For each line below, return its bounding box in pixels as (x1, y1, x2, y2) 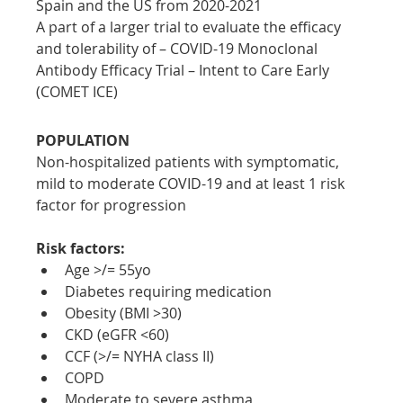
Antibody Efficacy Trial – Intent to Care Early (36, 59, 334, 80)
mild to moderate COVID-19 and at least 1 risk (36, 173, 349, 193)
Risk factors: (36, 237, 126, 258)
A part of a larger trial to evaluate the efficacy (36, 16, 345, 37)
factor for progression (36, 194, 187, 215)
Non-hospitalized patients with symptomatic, (36, 151, 344, 172)
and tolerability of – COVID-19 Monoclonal (36, 38, 322, 58)
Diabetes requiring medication (65, 281, 273, 301)
